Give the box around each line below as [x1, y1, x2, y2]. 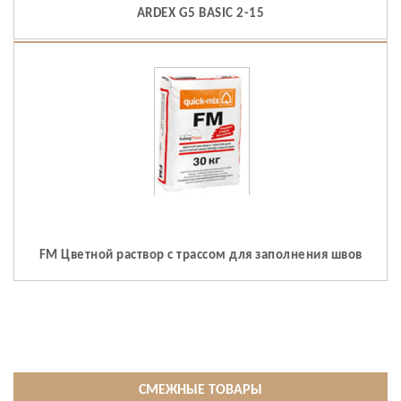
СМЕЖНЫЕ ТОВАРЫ [139, 383, 262, 398]
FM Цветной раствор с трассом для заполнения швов [38, 249, 363, 263]
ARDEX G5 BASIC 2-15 [136, 7, 265, 21]
